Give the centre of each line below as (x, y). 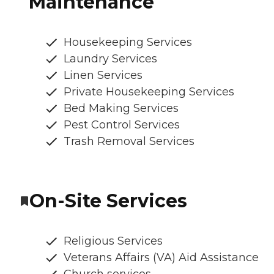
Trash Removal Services (129, 142)
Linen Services (103, 76)
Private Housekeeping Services (149, 92)
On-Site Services (108, 201)
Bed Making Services (121, 109)
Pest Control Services (122, 125)
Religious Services (113, 241)
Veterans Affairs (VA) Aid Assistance (161, 258)
